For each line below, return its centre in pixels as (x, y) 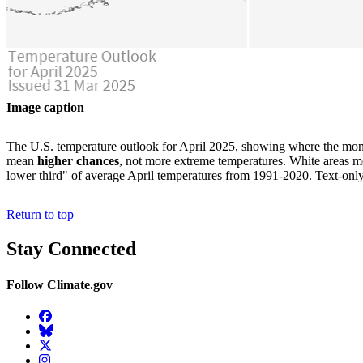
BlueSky (60, 330)
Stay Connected (71, 249)
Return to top (40, 215)
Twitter (56, 344)
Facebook (63, 315)
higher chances (78, 161)
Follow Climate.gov (60, 284)
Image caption (45, 108)
